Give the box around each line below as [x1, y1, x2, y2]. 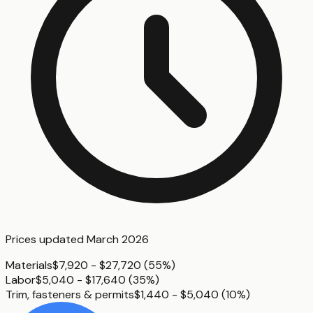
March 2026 [87, 232, 149, 247]
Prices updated [6, 232, 87, 247]
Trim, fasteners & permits [6, 287, 134, 303]
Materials [6, 258, 52, 273]
